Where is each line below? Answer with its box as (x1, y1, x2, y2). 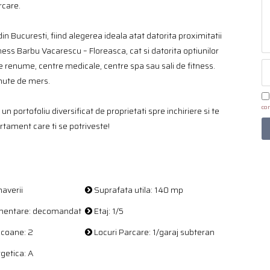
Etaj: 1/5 (92, 204, 124, 218)
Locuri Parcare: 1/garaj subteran (92, 225, 215, 239)
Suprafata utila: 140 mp (92, 183, 184, 196)
